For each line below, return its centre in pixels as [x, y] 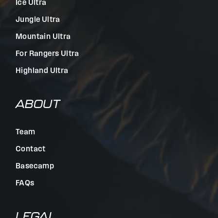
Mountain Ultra [43, 37]
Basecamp [35, 166]
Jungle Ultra [38, 20]
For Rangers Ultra [47, 54]
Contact [31, 149]
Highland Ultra [42, 71]
